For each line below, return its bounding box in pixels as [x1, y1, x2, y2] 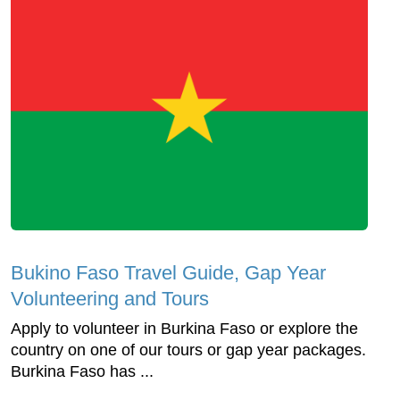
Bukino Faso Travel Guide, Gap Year [11, 261, 326, 284]
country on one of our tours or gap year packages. [11, 340, 366, 359]
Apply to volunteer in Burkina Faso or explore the [11, 319, 358, 337]
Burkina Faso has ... [11, 362, 154, 380]
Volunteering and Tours [11, 287, 209, 310]
